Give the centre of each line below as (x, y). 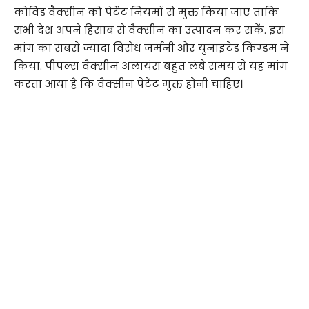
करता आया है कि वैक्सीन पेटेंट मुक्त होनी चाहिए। (128, 83)
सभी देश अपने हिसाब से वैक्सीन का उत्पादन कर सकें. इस (149, 30)
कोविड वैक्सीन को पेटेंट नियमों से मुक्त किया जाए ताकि (146, 12)
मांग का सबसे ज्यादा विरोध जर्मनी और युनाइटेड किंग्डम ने (151, 48)
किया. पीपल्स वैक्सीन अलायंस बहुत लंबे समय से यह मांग (151, 66)
